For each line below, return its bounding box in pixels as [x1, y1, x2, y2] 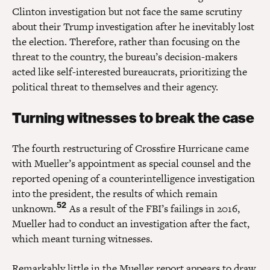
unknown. [12, 201, 56, 216]
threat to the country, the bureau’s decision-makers [12, 49, 237, 64]
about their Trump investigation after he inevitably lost [12, 19, 254, 34]
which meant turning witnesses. [12, 231, 152, 246]
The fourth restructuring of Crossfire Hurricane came [12, 140, 249, 155]
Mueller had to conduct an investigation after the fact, [12, 216, 250, 231]
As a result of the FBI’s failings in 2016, [67, 201, 240, 216]
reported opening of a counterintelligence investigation [12, 171, 255, 186]
